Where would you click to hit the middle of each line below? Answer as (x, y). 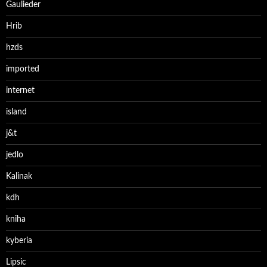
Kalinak (19, 176)
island (16, 112)
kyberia (19, 241)
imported (23, 69)
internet (20, 91)
